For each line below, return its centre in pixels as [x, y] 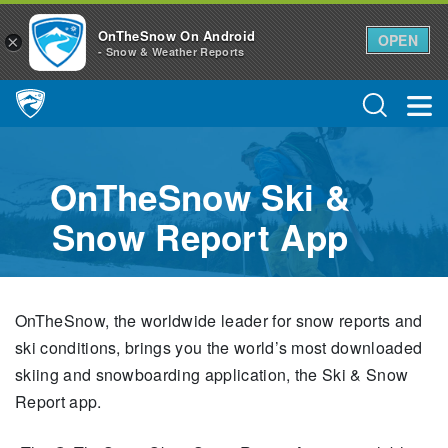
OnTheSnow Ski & [200, 197]
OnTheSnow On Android [177, 36]
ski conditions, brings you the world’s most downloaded [219, 347]
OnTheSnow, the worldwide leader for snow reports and [219, 320]
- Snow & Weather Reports [171, 52]
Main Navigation [75, 114]
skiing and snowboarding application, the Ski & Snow [212, 374]
